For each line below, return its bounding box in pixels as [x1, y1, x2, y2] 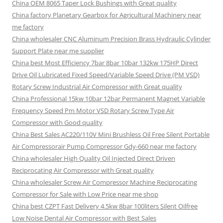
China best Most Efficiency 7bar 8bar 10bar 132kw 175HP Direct [12, 58, 198, 67]
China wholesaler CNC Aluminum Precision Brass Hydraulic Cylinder [12, 34, 211, 43]
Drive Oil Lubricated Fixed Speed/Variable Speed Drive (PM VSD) [12, 70, 200, 79]
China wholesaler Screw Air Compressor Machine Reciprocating [12, 178, 197, 187]
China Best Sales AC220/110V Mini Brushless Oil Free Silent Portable [12, 130, 210, 139]
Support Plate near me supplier [12, 46, 104, 55]
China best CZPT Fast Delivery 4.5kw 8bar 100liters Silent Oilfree [12, 202, 198, 211]
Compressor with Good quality [12, 118, 103, 127]
